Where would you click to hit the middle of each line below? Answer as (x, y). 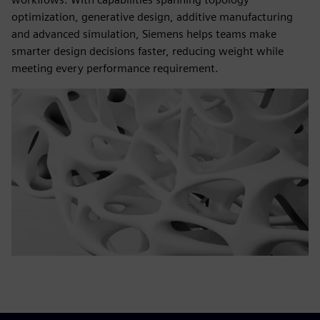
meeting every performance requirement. (115, 68)
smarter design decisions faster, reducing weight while (147, 51)
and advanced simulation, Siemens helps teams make (144, 34)
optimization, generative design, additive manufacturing (152, 17)
